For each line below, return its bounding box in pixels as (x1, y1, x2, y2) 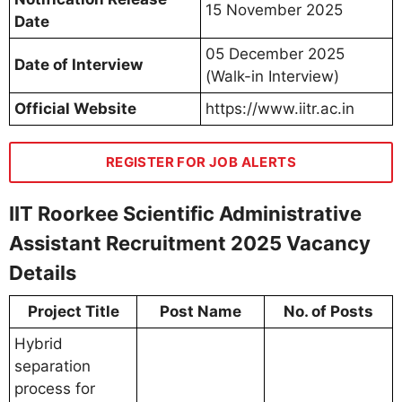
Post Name (160, 302, 241, 321)
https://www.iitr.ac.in (205, 100, 354, 118)
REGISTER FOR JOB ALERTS (105, 153, 297, 171)
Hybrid (14, 335, 63, 354)
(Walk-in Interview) (205, 67, 339, 86)
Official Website (14, 100, 136, 118)
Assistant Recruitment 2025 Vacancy (9, 232, 371, 256)
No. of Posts (284, 302, 373, 321)
